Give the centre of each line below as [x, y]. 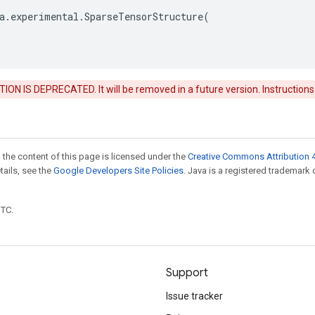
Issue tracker [194, 296]
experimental [45, 17]
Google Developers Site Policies [118, 171]
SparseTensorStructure [144, 17]
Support [187, 273]
